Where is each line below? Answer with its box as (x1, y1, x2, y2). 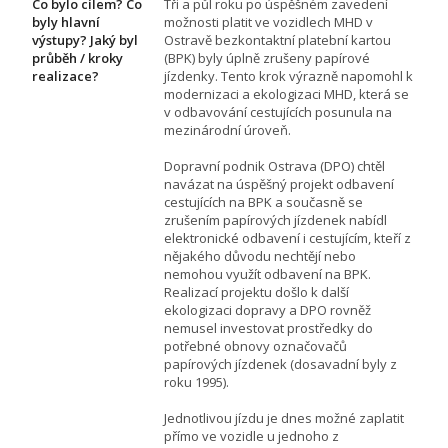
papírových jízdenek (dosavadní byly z (164, 354, 397, 373)
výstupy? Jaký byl (32, 30, 138, 49)
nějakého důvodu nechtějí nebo (164, 246, 356, 265)
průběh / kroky (32, 48, 123, 67)
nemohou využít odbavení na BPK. (164, 264, 371, 283)
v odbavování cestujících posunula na (164, 102, 392, 121)
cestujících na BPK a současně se (164, 192, 363, 211)
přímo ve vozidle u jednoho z (164, 426, 339, 445)
